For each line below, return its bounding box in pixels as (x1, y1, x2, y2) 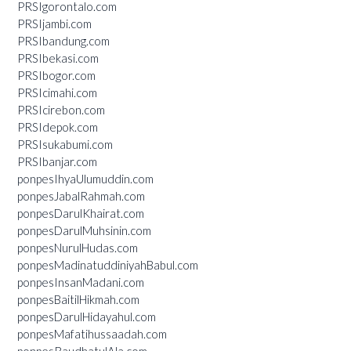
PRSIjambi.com (17, 16, 92, 31)
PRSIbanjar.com (17, 154, 97, 168)
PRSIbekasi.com (17, 50, 99, 65)
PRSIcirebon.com (17, 102, 105, 117)
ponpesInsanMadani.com (17, 274, 144, 289)
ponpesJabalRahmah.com (17, 188, 145, 203)
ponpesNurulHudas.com (17, 240, 138, 255)
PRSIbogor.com (17, 67, 96, 82)
